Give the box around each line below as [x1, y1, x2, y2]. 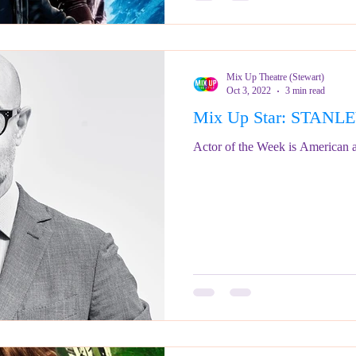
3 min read [285, 85, 325, 96]
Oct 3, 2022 [226, 85, 271, 96]
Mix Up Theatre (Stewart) [226, 72, 324, 83]
